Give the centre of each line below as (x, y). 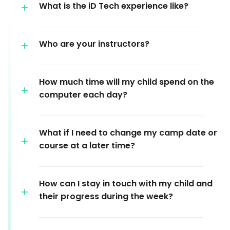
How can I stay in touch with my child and (126, 183)
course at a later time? (87, 145)
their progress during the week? (106, 196)
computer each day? (83, 94)
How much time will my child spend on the (127, 82)
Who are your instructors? (94, 44)
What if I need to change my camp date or (128, 132)
